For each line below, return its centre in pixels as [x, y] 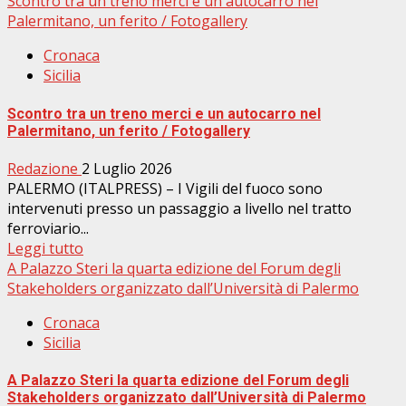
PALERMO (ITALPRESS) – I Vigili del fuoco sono [165, 188]
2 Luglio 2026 [127, 169]
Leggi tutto [45, 248]
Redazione [44, 169]
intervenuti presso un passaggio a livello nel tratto [179, 208]
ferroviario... [48, 228]
